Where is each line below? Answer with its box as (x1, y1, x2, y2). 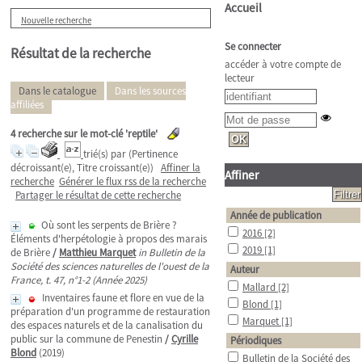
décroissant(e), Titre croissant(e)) (11, 161, 154, 175)
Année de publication (230, 208, 322, 222)
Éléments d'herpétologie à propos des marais (11, 232, 207, 246)
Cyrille (171, 332, 198, 346)
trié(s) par (83, 147, 128, 161)
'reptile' (125, 127, 158, 141)
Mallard (242, 280, 278, 294)
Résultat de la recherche (11, 44, 151, 62)
